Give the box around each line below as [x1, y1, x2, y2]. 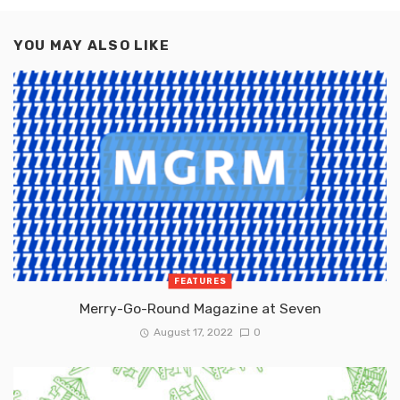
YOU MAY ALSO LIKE [13, 37, 170, 54]
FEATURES [173, 276, 227, 286]
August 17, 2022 [153, 325, 233, 338]
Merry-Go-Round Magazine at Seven [79, 299, 321, 317]
